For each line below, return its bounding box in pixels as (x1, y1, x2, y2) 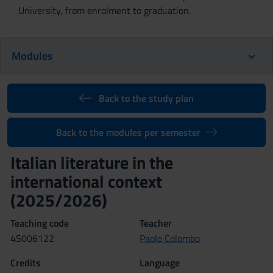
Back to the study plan (98, 91, 194, 105)
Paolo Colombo (140, 231, 200, 246)
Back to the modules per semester (55, 125, 200, 140)
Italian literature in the (10, 149, 173, 175)
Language (140, 255, 180, 270)
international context (10, 168, 166, 194)
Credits (10, 255, 41, 270)
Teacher (140, 216, 172, 230)
